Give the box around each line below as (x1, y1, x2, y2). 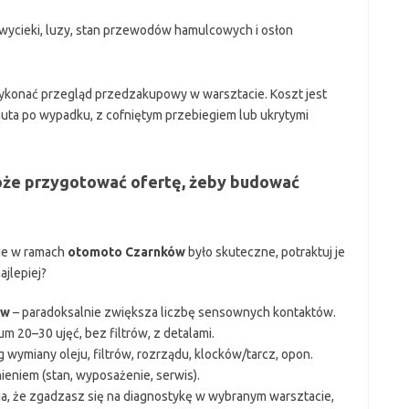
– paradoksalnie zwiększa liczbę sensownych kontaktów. (9, 305, 336, 320)
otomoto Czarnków (67, 245, 185, 259)
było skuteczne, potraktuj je (184, 245, 345, 259)
